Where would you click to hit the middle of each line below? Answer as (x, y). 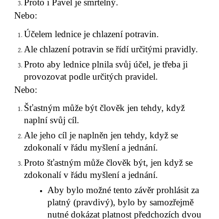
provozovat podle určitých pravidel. (91, 76)
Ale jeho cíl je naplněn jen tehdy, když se (101, 135)
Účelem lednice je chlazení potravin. (92, 34)
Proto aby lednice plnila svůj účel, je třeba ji (106, 64)
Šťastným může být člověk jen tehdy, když (105, 108)
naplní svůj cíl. (52, 120)
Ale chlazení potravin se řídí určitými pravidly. (111, 49)
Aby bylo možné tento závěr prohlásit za (123, 190)
